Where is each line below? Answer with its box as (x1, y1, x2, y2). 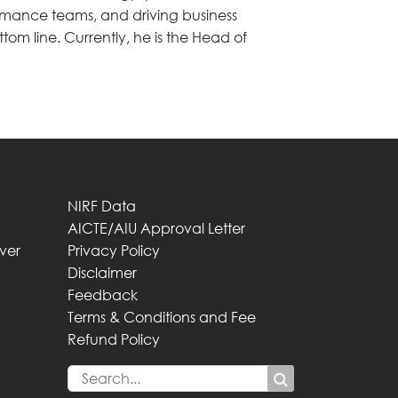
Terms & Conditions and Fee (68, 308, 256, 327)
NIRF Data (68, 197, 136, 216)
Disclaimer (68, 264, 137, 283)
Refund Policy (68, 330, 160, 349)
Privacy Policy (68, 242, 160, 260)
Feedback (68, 286, 138, 305)
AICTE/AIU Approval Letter (68, 219, 245, 238)
